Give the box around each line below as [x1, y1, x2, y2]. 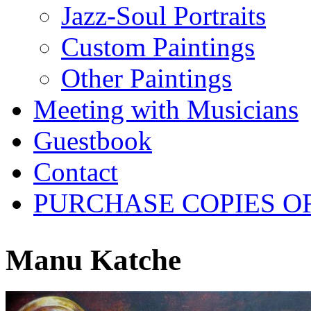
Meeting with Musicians [33, 94, 299, 124]
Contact [33, 156, 118, 187]
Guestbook [33, 125, 152, 155]
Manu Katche [6, 244, 181, 277]
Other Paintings [61, 62, 232, 93]
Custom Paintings [61, 31, 255, 62]
